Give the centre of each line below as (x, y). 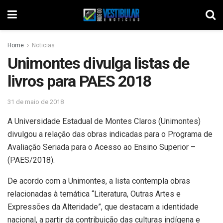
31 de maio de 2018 (36, 102)
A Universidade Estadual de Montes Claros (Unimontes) (104, 121)
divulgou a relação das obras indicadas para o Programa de (110, 134)
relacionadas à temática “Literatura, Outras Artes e (94, 194)
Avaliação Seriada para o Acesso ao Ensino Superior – (102, 147)
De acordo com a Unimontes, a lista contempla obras (99, 181)
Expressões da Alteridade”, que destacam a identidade (103, 207)
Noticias (43, 45)
